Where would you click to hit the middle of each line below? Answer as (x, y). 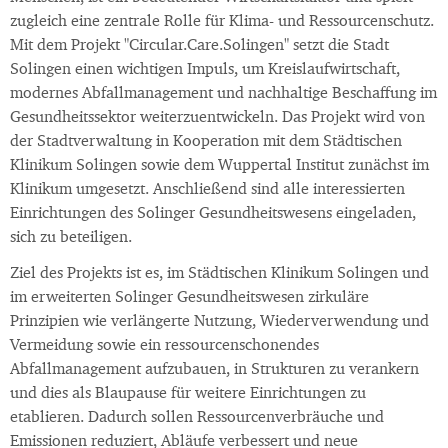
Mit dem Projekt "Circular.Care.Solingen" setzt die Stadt (199, 46)
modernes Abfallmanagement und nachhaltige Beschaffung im (223, 94)
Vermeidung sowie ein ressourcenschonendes (164, 346)
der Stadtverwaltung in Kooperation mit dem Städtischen (206, 142)
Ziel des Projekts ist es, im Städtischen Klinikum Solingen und (219, 274)
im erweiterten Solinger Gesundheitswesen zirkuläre (189, 298)
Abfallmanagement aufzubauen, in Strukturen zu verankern (214, 370)
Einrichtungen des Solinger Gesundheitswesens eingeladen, (213, 214)
